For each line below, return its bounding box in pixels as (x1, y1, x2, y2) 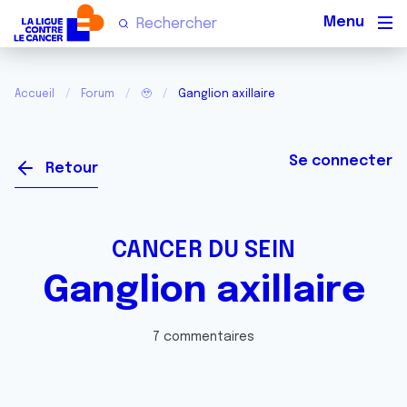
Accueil (15, 89, 55, 100)
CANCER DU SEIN (112, 239, 295, 263)
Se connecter (289, 154, 392, 169)
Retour (45, 161, 98, 176)
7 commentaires (153, 331, 254, 343)
